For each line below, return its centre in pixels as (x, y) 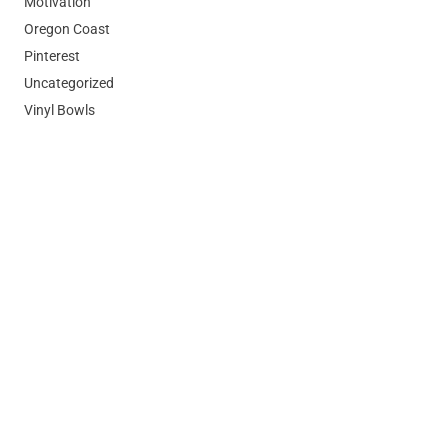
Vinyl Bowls (59, 109)
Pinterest (51, 55)
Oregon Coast (66, 28)
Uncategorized (68, 82)
